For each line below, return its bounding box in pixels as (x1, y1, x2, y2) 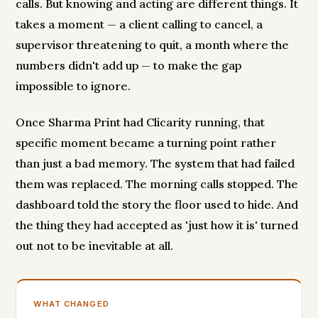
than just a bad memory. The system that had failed (16, 156, 295, 171)
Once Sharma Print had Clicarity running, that (16, 115, 265, 130)
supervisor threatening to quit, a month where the (16, 38, 290, 53)
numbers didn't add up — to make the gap (16, 58, 242, 73)
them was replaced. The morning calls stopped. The (16, 177, 299, 192)
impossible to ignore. (16, 79, 131, 94)
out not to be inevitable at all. (16, 238, 174, 253)
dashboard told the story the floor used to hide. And (16, 197, 299, 212)
